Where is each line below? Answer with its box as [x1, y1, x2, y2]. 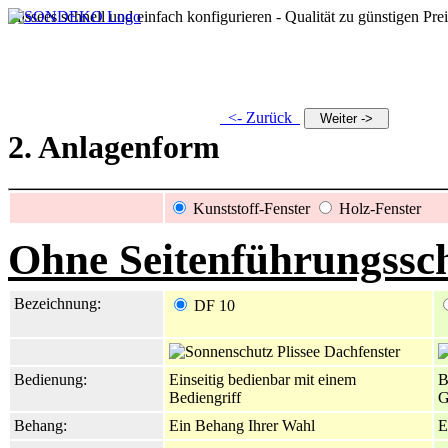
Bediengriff [169, 388, 241, 406]
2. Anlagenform [8, 129, 220, 166]
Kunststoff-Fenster [193, 199, 310, 217]
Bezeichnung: [14, 294, 101, 312]
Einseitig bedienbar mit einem [169, 370, 356, 388]
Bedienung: [14, 370, 87, 388]
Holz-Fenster [339, 199, 421, 217]
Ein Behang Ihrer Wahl [169, 416, 315, 434]
